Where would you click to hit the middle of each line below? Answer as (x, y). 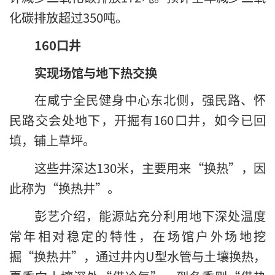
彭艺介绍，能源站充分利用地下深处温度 (150, 216)
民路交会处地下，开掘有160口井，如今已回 (137, 120)
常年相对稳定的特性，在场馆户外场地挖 (137, 236)
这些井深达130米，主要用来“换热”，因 (150, 168)
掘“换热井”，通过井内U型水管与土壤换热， (137, 256)
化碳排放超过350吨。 (68, 17)
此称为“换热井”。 (64, 188)
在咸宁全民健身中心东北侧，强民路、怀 (150, 100)
